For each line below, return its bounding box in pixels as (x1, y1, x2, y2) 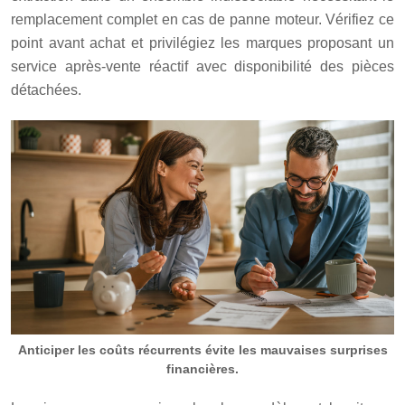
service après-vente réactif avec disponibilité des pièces (11, 58, 394, 74)
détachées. (11, 81, 81, 98)
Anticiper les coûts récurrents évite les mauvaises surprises (17, 342, 388, 357)
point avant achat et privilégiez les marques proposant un (11, 34, 394, 51)
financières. (166, 361, 239, 376)
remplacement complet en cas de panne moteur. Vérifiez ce (11, 11, 394, 27)
